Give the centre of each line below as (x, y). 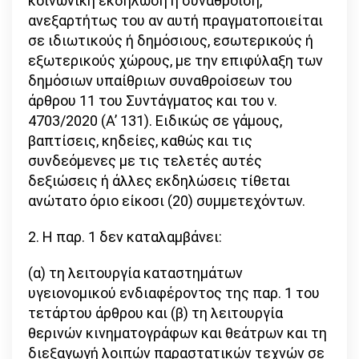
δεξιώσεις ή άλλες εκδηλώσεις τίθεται (159, 181)
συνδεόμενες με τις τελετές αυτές (145, 161)
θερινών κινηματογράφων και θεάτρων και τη (177, 333)
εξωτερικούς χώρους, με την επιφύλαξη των (175, 61)
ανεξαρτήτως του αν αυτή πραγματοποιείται (175, 21)
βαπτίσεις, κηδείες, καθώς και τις (140, 141)
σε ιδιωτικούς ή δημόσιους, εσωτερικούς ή (171, 41)
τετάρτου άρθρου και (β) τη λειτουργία (155, 313)
